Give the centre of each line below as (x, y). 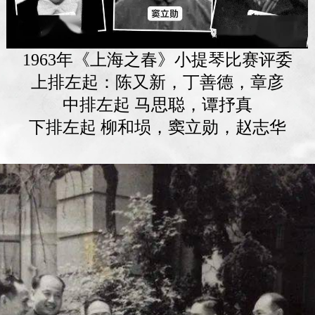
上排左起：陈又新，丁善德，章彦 (157, 82)
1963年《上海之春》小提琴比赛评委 (157, 60)
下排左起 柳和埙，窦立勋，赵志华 (157, 127)
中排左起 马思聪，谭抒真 (157, 105)
